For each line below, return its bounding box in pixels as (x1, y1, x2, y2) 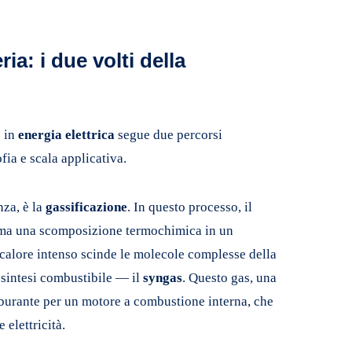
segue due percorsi (115, 126, 222, 142)
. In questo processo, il (127, 199, 252, 214)
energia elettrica (18, 126, 115, 142)
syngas (143, 269, 182, 285)
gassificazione (46, 199, 127, 214)
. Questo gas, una (182, 269, 277, 285)
